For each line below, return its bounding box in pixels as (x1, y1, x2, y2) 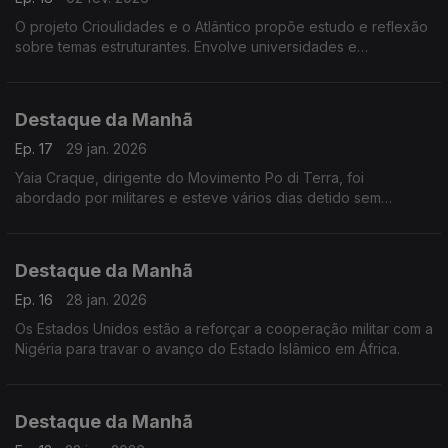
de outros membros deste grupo (15, 229, 230, 246)
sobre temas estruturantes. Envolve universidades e (15, 38, 357, 55)
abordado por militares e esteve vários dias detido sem (15, 189, 381, 206)
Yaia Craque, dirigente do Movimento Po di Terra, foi (15, 169, 364, 186)
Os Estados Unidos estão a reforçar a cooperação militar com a (15, 320, 433, 337)
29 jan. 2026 (66, 140, 147, 157)
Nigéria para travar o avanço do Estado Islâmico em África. (15, 340, 400, 357)
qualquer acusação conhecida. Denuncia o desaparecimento (15, 209, 418, 226)
